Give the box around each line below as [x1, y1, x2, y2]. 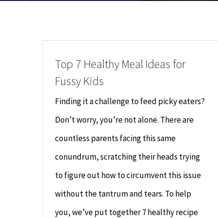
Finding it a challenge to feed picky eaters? [55, 96, 205, 107]
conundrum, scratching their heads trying [55, 151, 200, 162]
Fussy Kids [55, 73, 104, 89]
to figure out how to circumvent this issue [55, 170, 201, 181]
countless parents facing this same [55, 133, 176, 144]
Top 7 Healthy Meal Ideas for [55, 56, 185, 72]
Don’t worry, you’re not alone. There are [55, 114, 194, 125]
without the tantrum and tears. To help [55, 188, 191, 199]
